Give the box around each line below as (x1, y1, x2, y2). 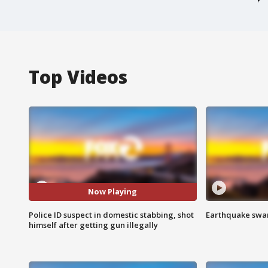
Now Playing (88, 186, 138, 197)
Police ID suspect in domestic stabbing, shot (29, 209, 194, 220)
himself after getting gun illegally (29, 219, 158, 230)
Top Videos (29, 64, 127, 89)
